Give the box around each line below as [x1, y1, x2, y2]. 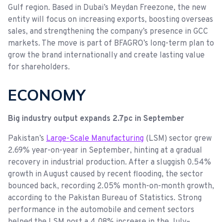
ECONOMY [8, 85, 86, 105]
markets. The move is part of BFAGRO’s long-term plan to [8, 38, 214, 49]
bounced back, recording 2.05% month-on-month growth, [8, 181, 214, 191]
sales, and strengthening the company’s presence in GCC [8, 26, 208, 37]
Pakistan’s [8, 133, 46, 144]
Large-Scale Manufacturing [46, 133, 144, 144]
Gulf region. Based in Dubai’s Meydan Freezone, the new [8, 2, 206, 13]
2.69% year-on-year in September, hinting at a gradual [8, 145, 202, 156]
